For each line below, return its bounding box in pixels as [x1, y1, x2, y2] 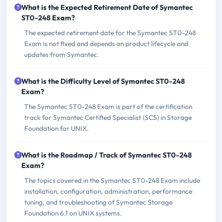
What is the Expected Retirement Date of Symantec [21, 3, 193, 12]
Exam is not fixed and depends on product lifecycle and [24, 39, 188, 49]
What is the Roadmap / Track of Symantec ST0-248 [21, 151, 192, 160]
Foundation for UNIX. [24, 124, 89, 133]
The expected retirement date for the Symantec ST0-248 [24, 28, 196, 38]
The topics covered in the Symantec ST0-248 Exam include [24, 176, 200, 185]
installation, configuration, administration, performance [24, 187, 192, 196]
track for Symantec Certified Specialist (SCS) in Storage [24, 113, 192, 122]
